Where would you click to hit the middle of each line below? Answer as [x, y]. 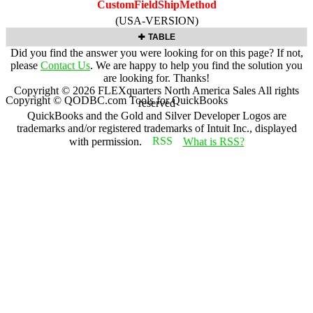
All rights [277, 90]
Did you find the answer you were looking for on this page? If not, [156, 52]
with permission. [107, 141]
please [26, 65]
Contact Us [65, 65]
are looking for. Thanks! [156, 78]
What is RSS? [213, 141]
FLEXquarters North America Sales [177, 90]
